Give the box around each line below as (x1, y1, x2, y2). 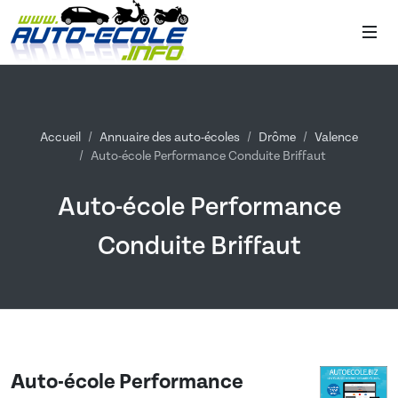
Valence (314, 131, 358, 145)
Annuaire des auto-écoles (99, 131, 240, 145)
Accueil (40, 131, 81, 145)
